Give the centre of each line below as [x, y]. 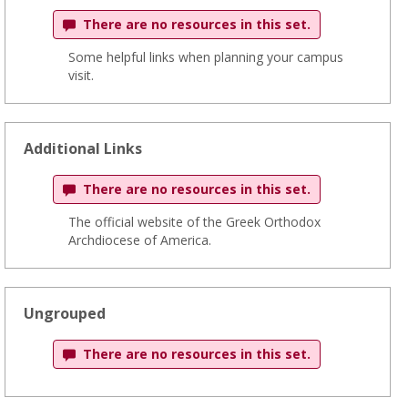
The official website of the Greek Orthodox [194, 222]
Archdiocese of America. [140, 240]
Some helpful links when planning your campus [206, 57]
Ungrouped [65, 313]
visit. [81, 75]
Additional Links [83, 148]
